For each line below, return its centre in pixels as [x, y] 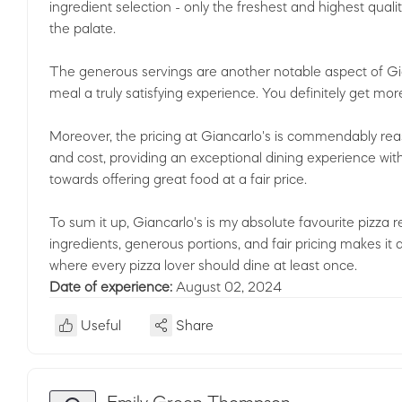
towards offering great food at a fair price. [178, 179]
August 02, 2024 [229, 286]
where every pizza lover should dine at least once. [203, 265]
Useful [101, 325]
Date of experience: [113, 286]
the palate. [83, 28]
